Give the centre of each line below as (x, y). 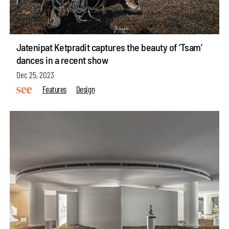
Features (54, 89)
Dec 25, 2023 (35, 74)
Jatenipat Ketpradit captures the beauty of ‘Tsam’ (109, 47)
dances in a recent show (62, 60)
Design (85, 89)
